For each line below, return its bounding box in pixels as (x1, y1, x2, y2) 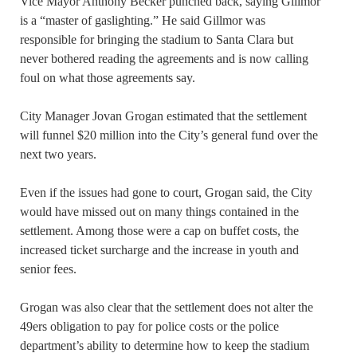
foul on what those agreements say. (20, 71, 195, 85)
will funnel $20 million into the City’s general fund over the (20, 128, 318, 143)
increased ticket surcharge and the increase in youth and (20, 243, 299, 257)
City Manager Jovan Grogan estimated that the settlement (20, 109, 307, 124)
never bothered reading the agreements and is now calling (20, 52, 308, 66)
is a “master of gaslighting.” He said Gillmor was (20, 14, 265, 28)
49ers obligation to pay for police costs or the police (20, 320, 279, 334)
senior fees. (20, 262, 76, 277)
